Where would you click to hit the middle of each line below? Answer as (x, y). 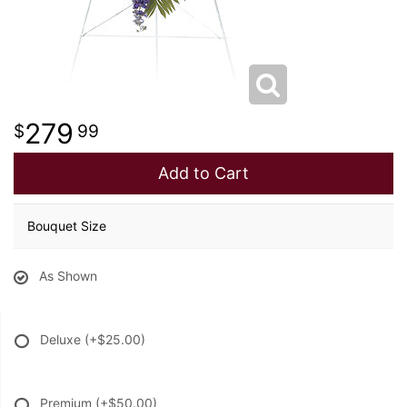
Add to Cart (203, 173)
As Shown (68, 276)
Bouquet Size (67, 226)
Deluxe (62, 339)
